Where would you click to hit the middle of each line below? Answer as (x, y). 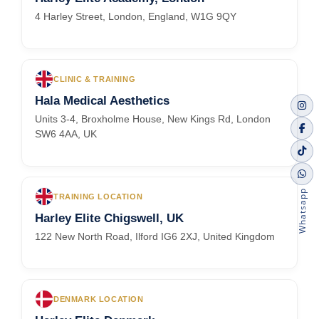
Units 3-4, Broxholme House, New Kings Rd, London (153, 119)
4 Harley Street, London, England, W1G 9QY (136, 17)
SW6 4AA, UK (66, 134)
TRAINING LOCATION (98, 196)
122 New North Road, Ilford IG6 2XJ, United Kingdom (155, 237)
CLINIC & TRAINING (95, 79)
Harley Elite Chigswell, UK (109, 219)
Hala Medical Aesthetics (102, 101)
